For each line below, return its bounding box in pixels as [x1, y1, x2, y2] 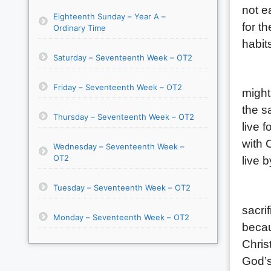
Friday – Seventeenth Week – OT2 [53, 82, 182, 92]
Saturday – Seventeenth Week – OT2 [53, 52, 192, 62]
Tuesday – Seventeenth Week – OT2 [53, 182, 191, 192]
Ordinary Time [53, 22, 106, 33]
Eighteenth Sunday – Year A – [53, 11, 166, 21]
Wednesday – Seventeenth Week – [53, 141, 184, 151]
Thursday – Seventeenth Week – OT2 [53, 111, 194, 122]
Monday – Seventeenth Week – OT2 [53, 212, 189, 222]
